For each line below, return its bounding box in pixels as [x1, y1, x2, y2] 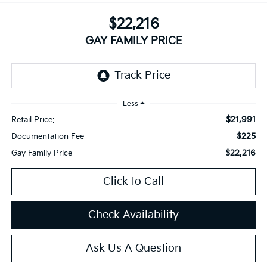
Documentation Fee [11, 131, 84, 141]
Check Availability [88, 208, 179, 221]
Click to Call [103, 175, 164, 188]
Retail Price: [11, 114, 55, 125]
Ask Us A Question [86, 241, 181, 254]
